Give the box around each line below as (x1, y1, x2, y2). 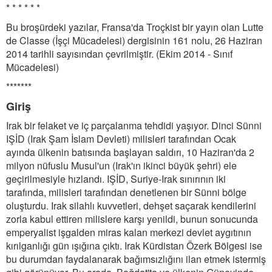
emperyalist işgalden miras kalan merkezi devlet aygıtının (6, 225, 251, 239)
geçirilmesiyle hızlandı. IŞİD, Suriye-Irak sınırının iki (6, 172, 226, 186)
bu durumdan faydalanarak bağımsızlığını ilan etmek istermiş (6, 252, 266, 266)
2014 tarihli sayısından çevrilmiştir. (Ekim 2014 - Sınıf (6, 47, 233, 61)
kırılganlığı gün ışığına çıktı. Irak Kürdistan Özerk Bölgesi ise (6, 239, 262, 253)
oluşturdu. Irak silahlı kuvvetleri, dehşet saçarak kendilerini (6, 199, 256, 212)
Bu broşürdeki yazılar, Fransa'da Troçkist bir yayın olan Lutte (6, 20, 263, 34)
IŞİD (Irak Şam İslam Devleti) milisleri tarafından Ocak (6, 132, 236, 146)
